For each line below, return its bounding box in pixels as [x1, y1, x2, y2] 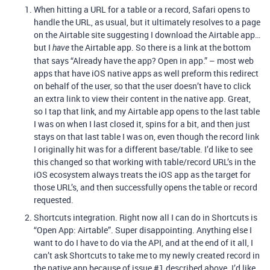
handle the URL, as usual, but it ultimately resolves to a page [34, 16, 260, 28]
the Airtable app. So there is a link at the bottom [69, 42, 251, 53]
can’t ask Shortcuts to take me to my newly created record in [34, 250, 260, 261]
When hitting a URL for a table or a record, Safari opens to [34, 4, 250, 15]
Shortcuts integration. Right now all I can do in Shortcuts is [34, 212, 257, 223]
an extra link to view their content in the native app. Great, [34, 93, 251, 104]
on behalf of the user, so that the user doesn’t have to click [34, 80, 251, 92]
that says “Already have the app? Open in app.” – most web [34, 55, 254, 66]
